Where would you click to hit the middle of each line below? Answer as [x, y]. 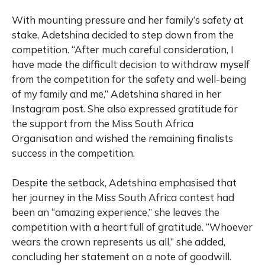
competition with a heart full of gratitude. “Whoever [132, 227]
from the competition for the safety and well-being [129, 79]
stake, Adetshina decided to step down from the [123, 35]
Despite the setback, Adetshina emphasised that [124, 183]
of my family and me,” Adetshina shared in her [117, 94]
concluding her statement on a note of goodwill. [122, 257]
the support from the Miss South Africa [103, 124]
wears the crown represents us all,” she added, [119, 242]
